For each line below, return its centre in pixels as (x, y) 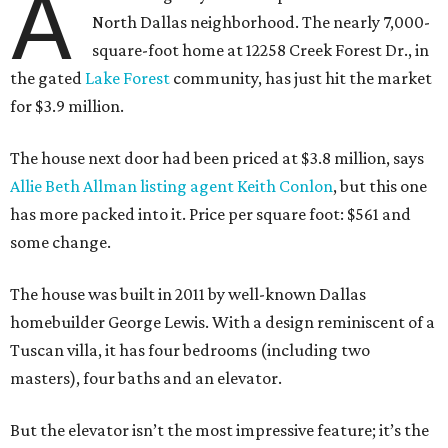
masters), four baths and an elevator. (146, 378)
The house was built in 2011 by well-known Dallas (188, 294)
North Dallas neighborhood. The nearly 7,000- (261, 22)
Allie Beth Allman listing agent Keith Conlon (171, 186)
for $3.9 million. (67, 106)
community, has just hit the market (301, 78)
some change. (60, 242)
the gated (47, 78)
